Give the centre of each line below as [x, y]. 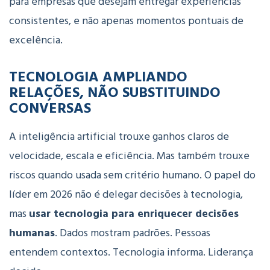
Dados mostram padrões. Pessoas [135, 233]
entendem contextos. [61, 253]
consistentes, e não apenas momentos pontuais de [126, 21]
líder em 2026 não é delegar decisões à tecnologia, [126, 195]
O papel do [230, 175]
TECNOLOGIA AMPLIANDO [98, 76]
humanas [32, 233]
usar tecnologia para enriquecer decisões [134, 214]
